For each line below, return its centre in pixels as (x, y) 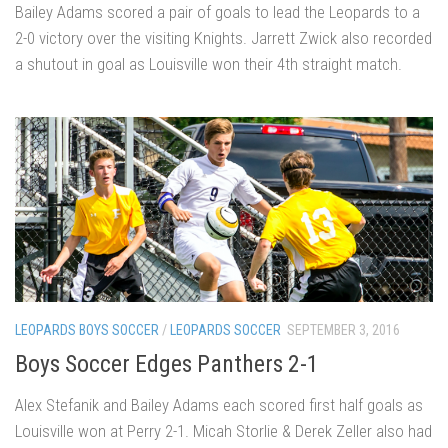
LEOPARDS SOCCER (225, 330)
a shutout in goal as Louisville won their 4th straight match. (208, 63)
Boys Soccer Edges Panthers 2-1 (167, 363)
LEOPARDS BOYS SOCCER (87, 330)
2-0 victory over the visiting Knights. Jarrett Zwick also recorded (223, 37)
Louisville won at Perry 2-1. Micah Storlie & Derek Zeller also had (223, 430)
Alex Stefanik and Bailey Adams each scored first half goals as (219, 404)
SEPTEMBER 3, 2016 (343, 330)
